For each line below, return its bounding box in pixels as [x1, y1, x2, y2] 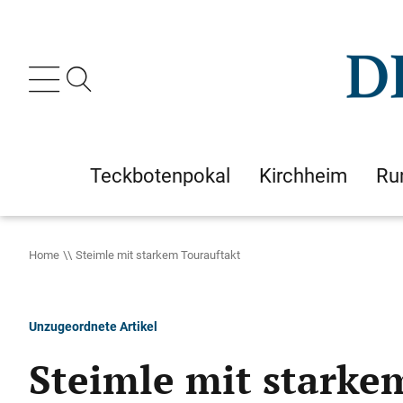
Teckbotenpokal [90, 162, 230, 189]
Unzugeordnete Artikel [29, 318, 157, 335]
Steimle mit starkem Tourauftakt [76, 246, 240, 263]
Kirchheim [259, 162, 347, 189]
